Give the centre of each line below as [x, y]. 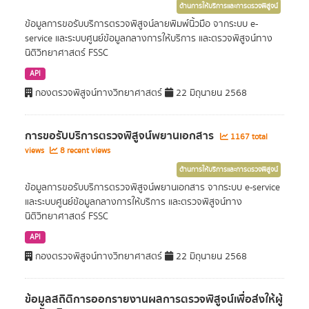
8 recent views [84, 151]
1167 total [248, 137]
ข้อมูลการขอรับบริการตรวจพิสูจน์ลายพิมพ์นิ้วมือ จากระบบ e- [141, 24]
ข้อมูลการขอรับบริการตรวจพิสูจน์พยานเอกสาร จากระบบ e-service [152, 188]
